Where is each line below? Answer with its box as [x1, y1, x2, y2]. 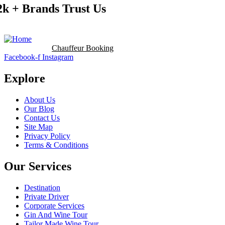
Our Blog [24, 104, 54, 114]
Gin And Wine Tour [24, 210, 87, 219]
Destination [24, 183, 60, 192]
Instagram [42, 53, 73, 62]
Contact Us [24, 114, 60, 123]
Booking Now [4, 44, 50, 53]
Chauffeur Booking [52, 44, 114, 53]
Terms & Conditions [24, 141, 88, 150]
